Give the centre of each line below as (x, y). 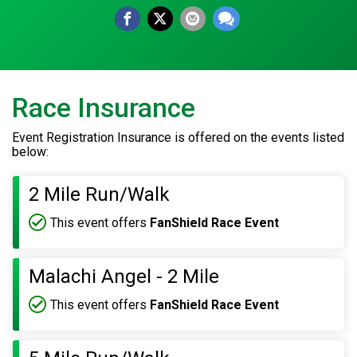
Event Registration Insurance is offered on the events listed (178, 138)
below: (30, 152)
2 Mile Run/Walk (99, 195)
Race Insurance (104, 108)
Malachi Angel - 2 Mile (124, 277)
